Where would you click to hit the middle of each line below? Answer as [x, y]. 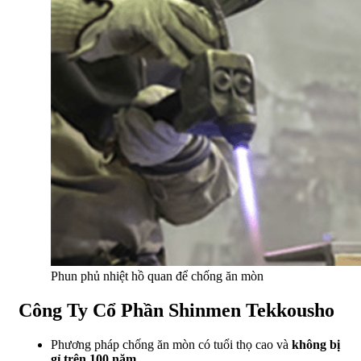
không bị [316, 344]
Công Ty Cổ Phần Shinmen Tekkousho [176, 310]
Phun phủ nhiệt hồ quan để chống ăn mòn [157, 276]
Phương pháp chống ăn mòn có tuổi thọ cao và [171, 344]
